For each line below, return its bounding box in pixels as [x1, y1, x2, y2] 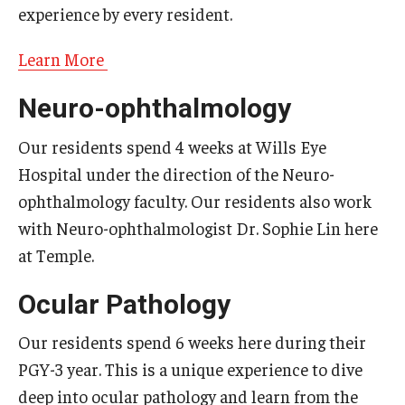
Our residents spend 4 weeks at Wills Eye [18, 135, 326, 157]
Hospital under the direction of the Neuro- [18, 162, 334, 184]
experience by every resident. [18, 3, 232, 24]
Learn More [18, 48, 108, 70]
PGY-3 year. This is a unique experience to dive [18, 358, 363, 380]
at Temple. [18, 243, 94, 266]
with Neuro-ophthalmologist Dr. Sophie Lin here [18, 216, 378, 239]
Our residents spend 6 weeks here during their [18, 331, 366, 353]
